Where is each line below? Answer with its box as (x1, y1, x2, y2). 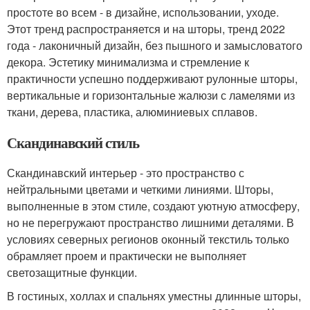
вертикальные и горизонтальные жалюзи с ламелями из (7, 87, 295, 103)
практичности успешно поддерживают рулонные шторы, (7, 71, 298, 86)
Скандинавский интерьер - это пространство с (7, 165, 244, 181)
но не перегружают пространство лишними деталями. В (7, 215, 294, 230)
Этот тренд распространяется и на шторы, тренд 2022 (7, 21, 285, 37)
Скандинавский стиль (7, 132, 140, 153)
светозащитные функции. (7, 264, 137, 280)
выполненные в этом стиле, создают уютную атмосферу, (7, 198, 300, 214)
